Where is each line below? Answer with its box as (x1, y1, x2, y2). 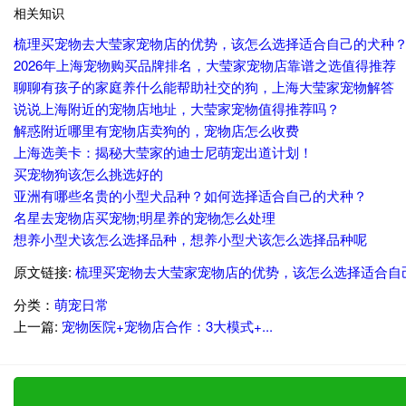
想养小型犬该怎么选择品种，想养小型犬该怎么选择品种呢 (14, 229, 367, 249)
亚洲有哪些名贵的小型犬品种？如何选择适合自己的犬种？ (14, 186, 367, 206)
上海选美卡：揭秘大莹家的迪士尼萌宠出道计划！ (14, 142, 313, 162)
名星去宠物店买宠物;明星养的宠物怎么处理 (14, 208, 275, 227)
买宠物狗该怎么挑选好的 (14, 164, 163, 184)
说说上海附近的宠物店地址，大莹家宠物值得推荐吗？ (14, 99, 340, 119)
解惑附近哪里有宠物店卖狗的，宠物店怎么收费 (14, 121, 299, 140)
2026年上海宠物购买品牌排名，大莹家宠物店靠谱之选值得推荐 (14, 55, 396, 75)
